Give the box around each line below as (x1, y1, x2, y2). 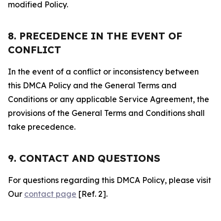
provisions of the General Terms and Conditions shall (8, 108, 205, 118)
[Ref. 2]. (76, 189, 108, 199)
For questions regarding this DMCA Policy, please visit (8, 175, 211, 185)
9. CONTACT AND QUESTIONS (8, 152, 160, 164)
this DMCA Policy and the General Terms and (8, 80, 177, 90)
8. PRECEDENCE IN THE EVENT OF (8, 30, 182, 42)
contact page (24, 189, 76, 199)
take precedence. (8, 122, 75, 132)
